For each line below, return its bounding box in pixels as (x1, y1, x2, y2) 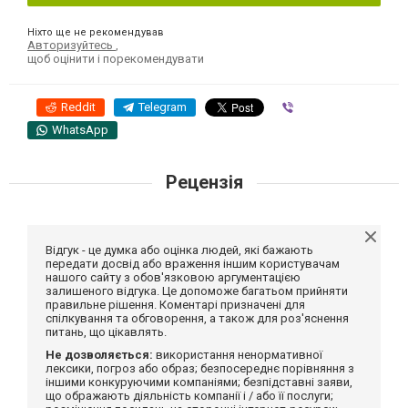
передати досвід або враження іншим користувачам (46, 256, 340, 270)
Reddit (61, 99, 96, 114)
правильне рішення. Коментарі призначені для (46, 297, 305, 311)
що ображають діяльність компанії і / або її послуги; (46, 388, 333, 403)
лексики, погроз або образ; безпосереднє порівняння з (46, 361, 354, 375)
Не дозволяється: (46, 347, 153, 362)
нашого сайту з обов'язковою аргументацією (46, 270, 301, 284)
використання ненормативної (153, 347, 322, 362)
